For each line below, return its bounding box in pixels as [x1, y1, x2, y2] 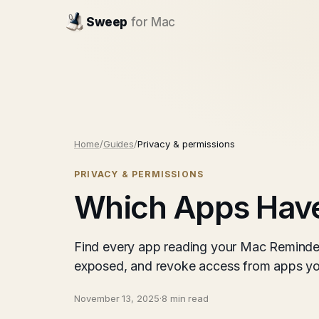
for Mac [130, 15, 175, 29]
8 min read [161, 293, 209, 304]
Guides [103, 138, 135, 150]
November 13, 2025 [74, 293, 159, 304]
